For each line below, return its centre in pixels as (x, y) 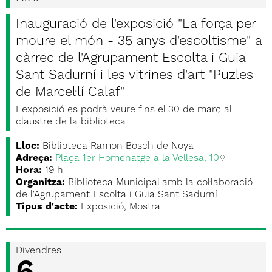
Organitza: (40, 183)
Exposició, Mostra (121, 207)
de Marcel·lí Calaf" (70, 92)
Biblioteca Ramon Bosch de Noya (118, 146)
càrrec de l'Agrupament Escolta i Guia (131, 58)
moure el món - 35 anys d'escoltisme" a (139, 41)
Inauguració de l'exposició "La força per (136, 24)
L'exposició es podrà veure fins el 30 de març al (124, 110)
